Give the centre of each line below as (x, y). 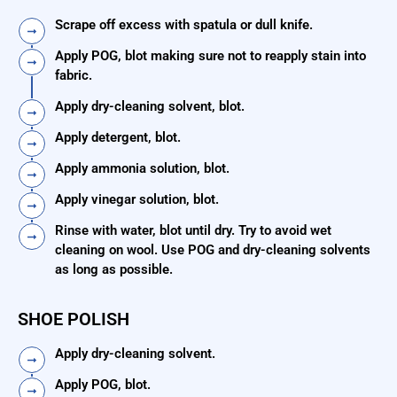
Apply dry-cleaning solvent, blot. (150, 107)
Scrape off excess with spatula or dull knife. (184, 25)
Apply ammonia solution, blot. (142, 169)
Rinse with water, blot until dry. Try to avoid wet (193, 231)
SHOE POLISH (74, 319)
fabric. (74, 76)
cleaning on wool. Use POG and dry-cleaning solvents (213, 250)
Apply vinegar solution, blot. (137, 200)
